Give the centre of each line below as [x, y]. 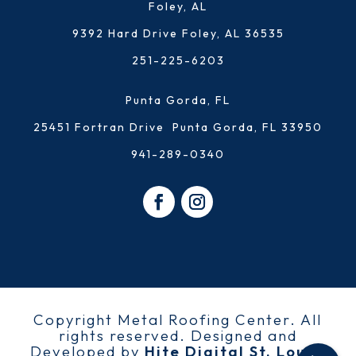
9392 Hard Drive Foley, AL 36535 [178, 34]
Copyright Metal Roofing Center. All [178, 320]
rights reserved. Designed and [178, 336]
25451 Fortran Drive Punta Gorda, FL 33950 [178, 128]
